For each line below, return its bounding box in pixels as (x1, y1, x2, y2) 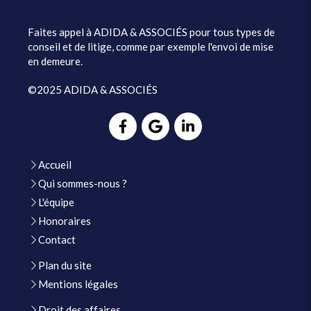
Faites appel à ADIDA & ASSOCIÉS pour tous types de (28, 26, 275, 38)
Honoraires (38, 215, 91, 227)
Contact (38, 233, 76, 246)
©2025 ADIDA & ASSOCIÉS (28, 83, 158, 96)
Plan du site (38, 259, 92, 271)
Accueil (38, 158, 72, 171)
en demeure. (28, 55, 83, 67)
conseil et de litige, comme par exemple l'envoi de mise (28, 40, 274, 53)
